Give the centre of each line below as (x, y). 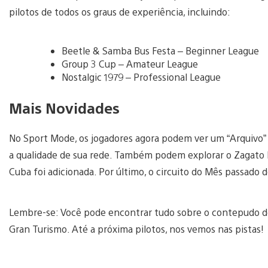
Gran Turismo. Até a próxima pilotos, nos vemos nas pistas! (136, 229)
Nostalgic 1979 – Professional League (141, 77)
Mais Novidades (64, 107)
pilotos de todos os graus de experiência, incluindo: (120, 11)
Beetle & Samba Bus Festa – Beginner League (160, 50)
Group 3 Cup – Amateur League (130, 63)
